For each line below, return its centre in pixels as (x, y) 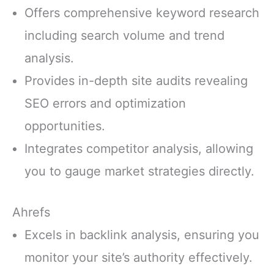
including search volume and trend (124, 36)
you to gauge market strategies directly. (139, 172)
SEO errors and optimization (105, 104)
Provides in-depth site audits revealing (136, 81)
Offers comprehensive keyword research (142, 13)
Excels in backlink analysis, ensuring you (142, 235)
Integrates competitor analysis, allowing (139, 149)
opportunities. (65, 126)
